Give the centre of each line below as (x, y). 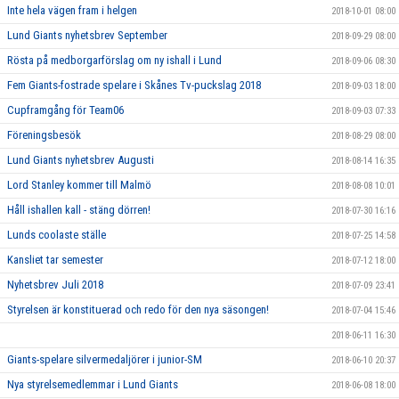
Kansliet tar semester (55, 260)
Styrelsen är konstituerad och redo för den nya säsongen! (138, 309)
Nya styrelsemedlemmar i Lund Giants (93, 384)
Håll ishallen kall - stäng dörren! (79, 210)
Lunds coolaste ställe (57, 235)
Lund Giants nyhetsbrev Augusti (81, 160)
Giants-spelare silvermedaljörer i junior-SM (105, 359)
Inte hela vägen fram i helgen (72, 10)
